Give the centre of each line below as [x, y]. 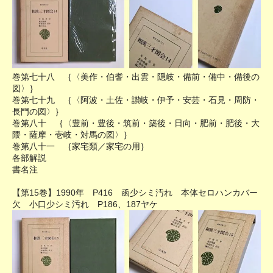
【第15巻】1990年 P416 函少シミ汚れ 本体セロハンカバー [135, 192]
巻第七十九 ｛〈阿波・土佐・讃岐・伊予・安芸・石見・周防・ [136, 100]
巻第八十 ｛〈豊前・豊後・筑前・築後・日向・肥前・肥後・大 [136, 123]
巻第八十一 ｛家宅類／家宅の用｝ [80, 146]
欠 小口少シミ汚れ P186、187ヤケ [85, 204]
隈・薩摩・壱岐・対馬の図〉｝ [72, 134]
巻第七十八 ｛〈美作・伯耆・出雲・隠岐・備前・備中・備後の [136, 76]
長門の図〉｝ [38, 111]
